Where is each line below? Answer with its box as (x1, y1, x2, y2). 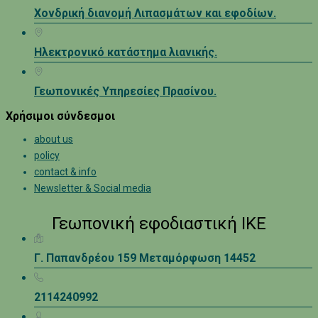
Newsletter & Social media (34, 182, 151, 194)
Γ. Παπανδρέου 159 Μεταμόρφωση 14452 (34, 251, 256, 265)
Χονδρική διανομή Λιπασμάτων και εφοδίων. (34, 6, 276, 20)
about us (34, 133, 73, 145)
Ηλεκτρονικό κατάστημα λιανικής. (34, 45, 217, 59)
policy (34, 149, 60, 161)
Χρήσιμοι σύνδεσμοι (6, 109, 115, 123)
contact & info (34, 165, 97, 177)
